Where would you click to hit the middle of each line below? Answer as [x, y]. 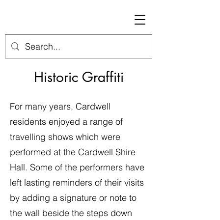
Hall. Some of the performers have [77, 167]
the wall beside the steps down [71, 213]
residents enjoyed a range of [66, 122]
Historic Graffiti [79, 77]
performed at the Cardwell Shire [73, 152]
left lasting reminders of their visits [77, 182]
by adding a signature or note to [73, 198]
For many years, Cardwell [60, 106]
